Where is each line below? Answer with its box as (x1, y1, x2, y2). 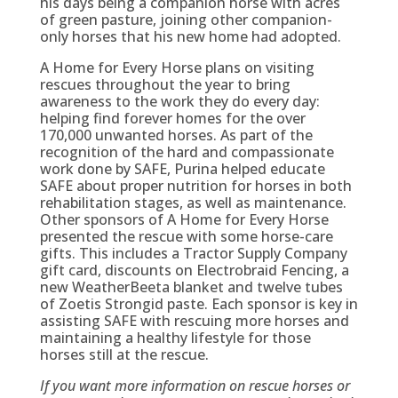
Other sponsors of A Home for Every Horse (39, 209, 329, 229)
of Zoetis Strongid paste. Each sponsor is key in (39, 293, 358, 314)
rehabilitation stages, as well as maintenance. (39, 192, 346, 212)
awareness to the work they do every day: (39, 91, 320, 111)
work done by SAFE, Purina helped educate (39, 158, 325, 179)
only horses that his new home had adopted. (39, 26, 341, 46)
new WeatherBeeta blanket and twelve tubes (39, 276, 343, 297)
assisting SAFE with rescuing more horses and (39, 310, 349, 330)
